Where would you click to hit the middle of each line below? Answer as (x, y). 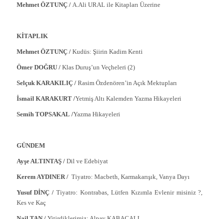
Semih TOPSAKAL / (45, 114)
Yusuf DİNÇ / (36, 193)
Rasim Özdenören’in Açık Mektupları (127, 83)
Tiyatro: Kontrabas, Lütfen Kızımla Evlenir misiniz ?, (130, 193)
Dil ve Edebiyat (87, 161)
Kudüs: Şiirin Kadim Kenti (107, 51)
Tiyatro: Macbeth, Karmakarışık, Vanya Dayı (130, 177)
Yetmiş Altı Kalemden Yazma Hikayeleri (128, 98)
